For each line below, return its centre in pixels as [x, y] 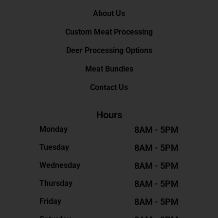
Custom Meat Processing [109, 32]
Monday [54, 129]
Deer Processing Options [109, 50]
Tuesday [54, 147]
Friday [51, 201]
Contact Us [109, 87]
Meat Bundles [109, 69]
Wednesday [60, 165]
